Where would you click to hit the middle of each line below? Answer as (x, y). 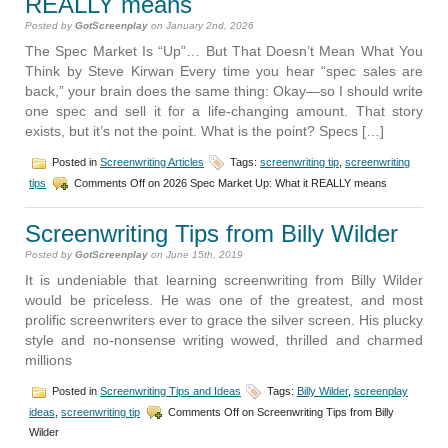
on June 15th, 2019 (195, 255)
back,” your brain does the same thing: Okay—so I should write (224, 91)
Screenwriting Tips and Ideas (170, 391)
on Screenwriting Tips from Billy (316, 412)
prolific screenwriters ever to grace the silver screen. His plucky (224, 320)
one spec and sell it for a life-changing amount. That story (224, 111)
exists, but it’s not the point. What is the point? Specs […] (204, 131)
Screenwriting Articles (152, 162)
